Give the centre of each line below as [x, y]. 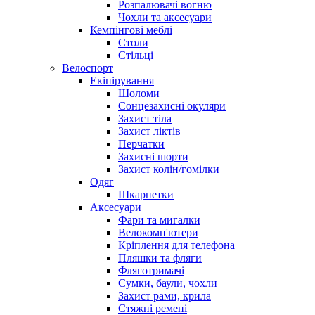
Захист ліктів [149, 131]
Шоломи [139, 94]
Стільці [136, 56]
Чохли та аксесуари [165, 18]
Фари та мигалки [159, 220]
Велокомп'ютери [158, 233]
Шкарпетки [146, 195]
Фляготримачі [151, 271]
